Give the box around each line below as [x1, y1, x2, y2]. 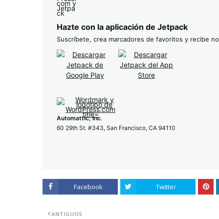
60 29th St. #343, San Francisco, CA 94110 [57, 124, 175, 131]
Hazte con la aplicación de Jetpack [57, 22, 188, 32]
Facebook [73, 182, 103, 191]
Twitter [155, 182, 176, 191]
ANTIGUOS [51, 210, 82, 218]
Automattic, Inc [57, 114, 101, 122]
